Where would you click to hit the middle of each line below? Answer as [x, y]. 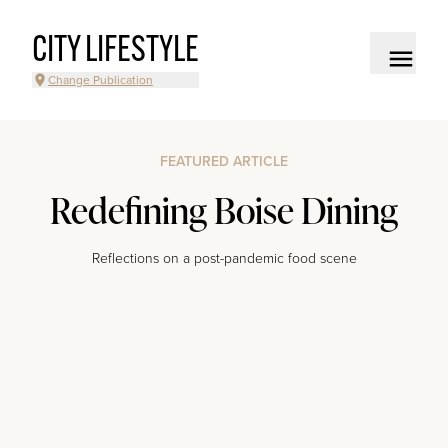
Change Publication [100, 80]
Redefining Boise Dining [224, 210]
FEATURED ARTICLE [224, 161]
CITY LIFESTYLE [115, 52]
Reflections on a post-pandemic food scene [224, 258]
